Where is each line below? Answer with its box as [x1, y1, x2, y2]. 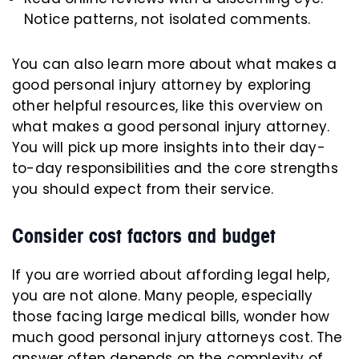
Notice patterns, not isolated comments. [24, 10, 311, 30]
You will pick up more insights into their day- [12, 138, 325, 158]
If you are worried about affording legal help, [12, 265, 329, 285]
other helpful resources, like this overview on [12, 96, 323, 116]
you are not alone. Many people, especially [12, 286, 313, 306]
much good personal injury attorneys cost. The [12, 328, 343, 348]
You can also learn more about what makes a [12, 54, 337, 75]
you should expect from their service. [12, 179, 274, 200]
